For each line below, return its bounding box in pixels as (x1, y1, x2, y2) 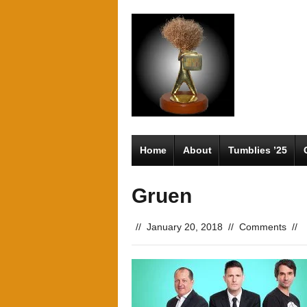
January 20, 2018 (147, 221, 223, 232)
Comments (239, 221, 286, 232)
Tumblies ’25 (228, 145, 287, 156)
